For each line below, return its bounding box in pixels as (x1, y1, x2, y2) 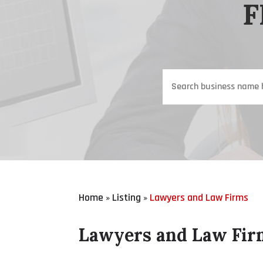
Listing (112, 190, 141, 204)
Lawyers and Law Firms (150, 190, 249, 204)
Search (161, 70, 189, 83)
